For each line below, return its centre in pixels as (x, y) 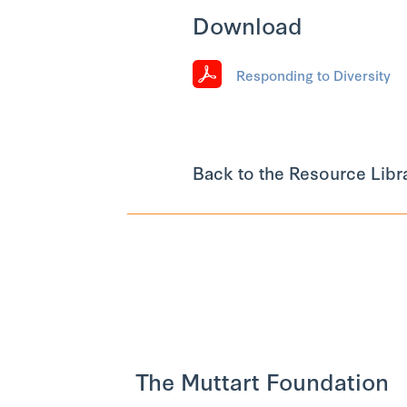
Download (247, 24)
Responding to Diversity (313, 74)
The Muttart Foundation (262, 380)
